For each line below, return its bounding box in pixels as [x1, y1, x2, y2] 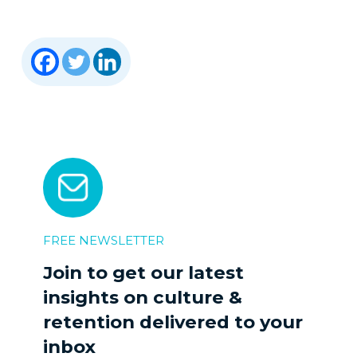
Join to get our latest [43, 261, 244, 284]
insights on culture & [43, 285, 242, 308]
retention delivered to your [43, 310, 303, 333]
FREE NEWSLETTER [43, 232, 164, 248]
